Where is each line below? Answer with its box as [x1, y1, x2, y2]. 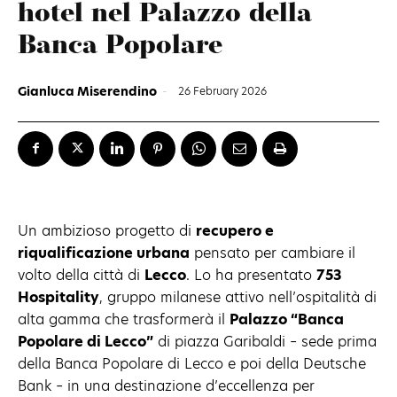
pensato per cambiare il [190, 242, 355, 263]
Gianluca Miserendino [18, 82, 157, 100]
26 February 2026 [178, 83, 267, 99]
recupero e [196, 220, 274, 241]
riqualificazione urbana [18, 242, 190, 263]
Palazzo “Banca [230, 308, 344, 330]
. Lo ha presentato [186, 264, 316, 285]
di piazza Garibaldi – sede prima [153, 331, 377, 352]
